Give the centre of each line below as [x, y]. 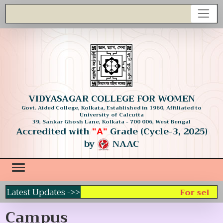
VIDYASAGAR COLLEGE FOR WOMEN [111, 99]
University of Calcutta [111, 115]
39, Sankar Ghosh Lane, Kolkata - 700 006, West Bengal [111, 122]
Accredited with [54, 132]
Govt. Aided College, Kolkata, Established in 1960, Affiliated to [111, 108]
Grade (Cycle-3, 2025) [157, 132]
